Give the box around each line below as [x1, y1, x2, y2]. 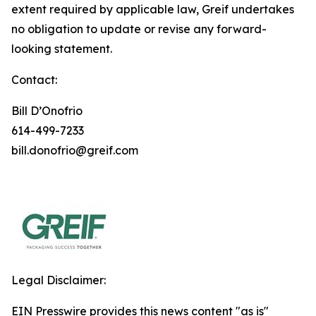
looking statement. [11, 42, 112, 56]
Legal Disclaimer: [11, 273, 106, 287]
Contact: [11, 73, 57, 87]
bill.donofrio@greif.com [11, 143, 138, 157]
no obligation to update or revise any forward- [11, 22, 267, 36]
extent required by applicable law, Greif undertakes [11, 2, 294, 16]
